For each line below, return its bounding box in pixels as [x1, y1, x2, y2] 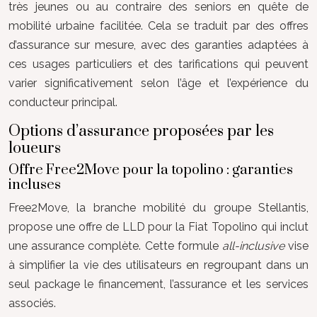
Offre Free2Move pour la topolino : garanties [8, 161, 293, 179]
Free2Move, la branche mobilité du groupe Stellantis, [8, 201, 309, 214]
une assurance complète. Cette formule [8, 239, 222, 253]
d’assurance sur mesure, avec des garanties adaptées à [8, 38, 309, 52]
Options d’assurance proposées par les [8, 122, 274, 141]
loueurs [8, 139, 61, 158]
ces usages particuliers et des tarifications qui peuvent [8, 57, 309, 71]
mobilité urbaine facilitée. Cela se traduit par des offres [8, 19, 309, 33]
